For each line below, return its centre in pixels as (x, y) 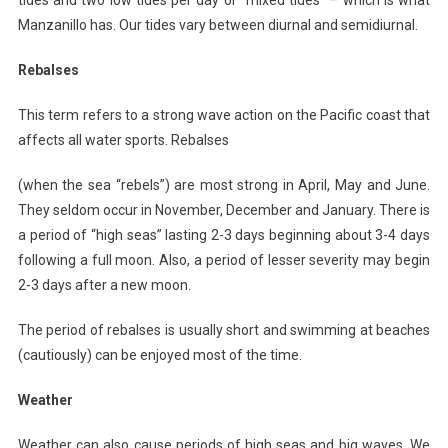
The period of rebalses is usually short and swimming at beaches (224, 329)
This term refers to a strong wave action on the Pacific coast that (224, 114)
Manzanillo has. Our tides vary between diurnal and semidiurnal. (217, 24)
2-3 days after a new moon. (104, 284)
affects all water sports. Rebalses (123, 139)
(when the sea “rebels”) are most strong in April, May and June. (224, 184)
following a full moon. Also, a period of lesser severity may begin (224, 259)
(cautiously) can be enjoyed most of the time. (159, 354)
